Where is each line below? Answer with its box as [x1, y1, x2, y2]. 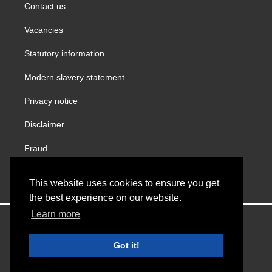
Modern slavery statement [24, 72, 124, 83]
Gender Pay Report [24, 167, 99, 177]
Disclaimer [24, 120, 64, 130]
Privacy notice [24, 96, 78, 106]
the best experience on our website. [29, 192, 182, 203]
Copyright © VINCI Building [14, 216, 132, 226]
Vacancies [24, 25, 63, 35]
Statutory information [24, 49, 104, 59]
